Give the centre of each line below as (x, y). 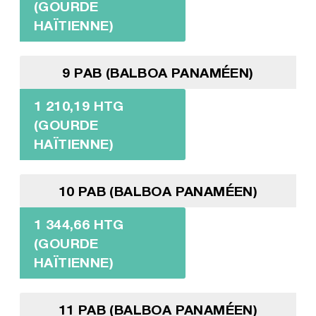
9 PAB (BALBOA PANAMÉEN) (158, 73)
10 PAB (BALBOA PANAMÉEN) (158, 191)
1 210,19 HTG (79, 106)
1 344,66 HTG (79, 224)
